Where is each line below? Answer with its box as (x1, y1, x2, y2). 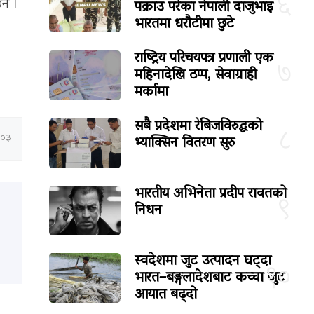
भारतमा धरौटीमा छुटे (135, 11, 235, 38)
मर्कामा (135, 78, 169, 106)
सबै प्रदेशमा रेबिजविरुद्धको (135, 113, 263, 140)
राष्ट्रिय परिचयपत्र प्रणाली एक (135, 45, 274, 72)
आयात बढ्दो (135, 282, 198, 309)
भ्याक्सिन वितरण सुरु (135, 130, 235, 157)
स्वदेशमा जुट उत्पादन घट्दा (135, 248, 272, 275)
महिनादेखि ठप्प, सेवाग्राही (135, 62, 257, 89)
